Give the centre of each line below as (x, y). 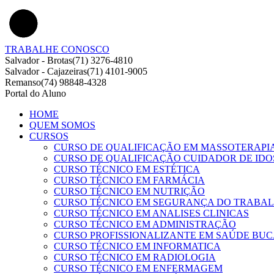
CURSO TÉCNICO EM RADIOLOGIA (135, 257)
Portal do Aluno (35, 93)
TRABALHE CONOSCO (57, 49)
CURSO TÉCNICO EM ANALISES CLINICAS (151, 213)
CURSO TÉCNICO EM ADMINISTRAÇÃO (145, 224)
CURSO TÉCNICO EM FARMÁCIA (129, 180)
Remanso (23, 82)
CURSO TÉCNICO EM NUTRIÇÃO (129, 191)
